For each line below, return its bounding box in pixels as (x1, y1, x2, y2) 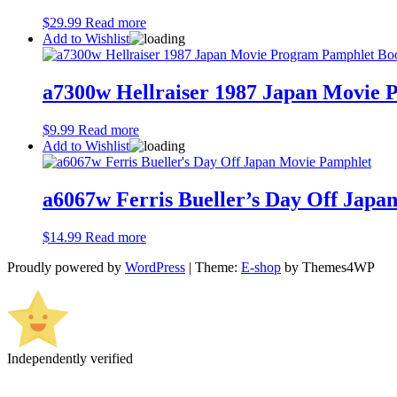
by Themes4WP (281, 259, 375, 275)
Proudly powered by (7, 259, 125, 275)
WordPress (125, 259, 185, 275)
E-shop (241, 259, 281, 275)
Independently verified (7, 350, 133, 366)
